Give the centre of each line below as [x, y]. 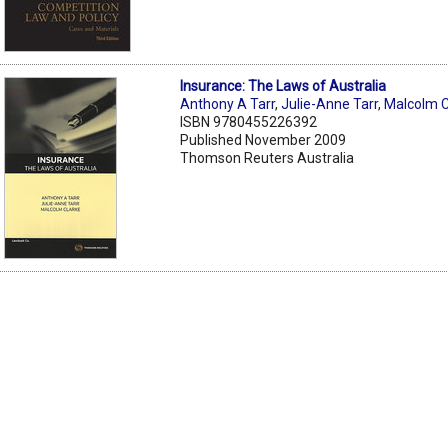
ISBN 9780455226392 [249, 121]
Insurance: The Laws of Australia [283, 85]
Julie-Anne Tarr [330, 103]
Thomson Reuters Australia [267, 157]
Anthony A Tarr [228, 103]
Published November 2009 [263, 139]
